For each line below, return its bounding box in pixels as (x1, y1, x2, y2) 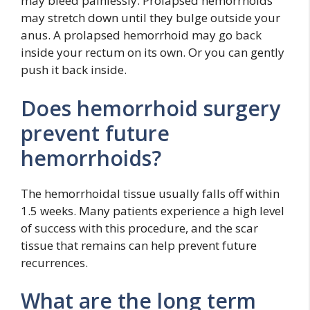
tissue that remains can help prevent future (21, 237, 257, 253)
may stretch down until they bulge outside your (21, 10, 280, 26)
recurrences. (21, 254, 88, 271)
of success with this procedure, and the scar (21, 219, 258, 236)
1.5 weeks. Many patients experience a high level (21, 202, 284, 219)
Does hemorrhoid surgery (21, 93, 280, 122)
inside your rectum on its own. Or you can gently (21, 44, 284, 60)
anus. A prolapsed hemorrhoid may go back (21, 27, 262, 43)
